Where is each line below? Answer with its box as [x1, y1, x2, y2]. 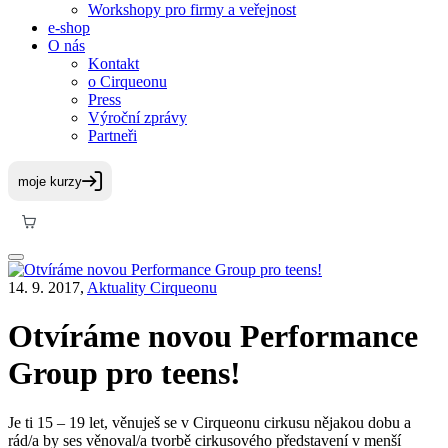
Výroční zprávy [88, 109, 187, 126]
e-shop [48, 19, 90, 36]
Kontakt [88, 55, 139, 72]
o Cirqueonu [88, 73, 167, 90]
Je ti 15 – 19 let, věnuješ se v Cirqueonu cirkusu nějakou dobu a [8, 413, 411, 431]
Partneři [88, 127, 137, 144]
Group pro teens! [8, 355, 241, 392]
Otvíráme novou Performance [8, 318, 418, 355]
